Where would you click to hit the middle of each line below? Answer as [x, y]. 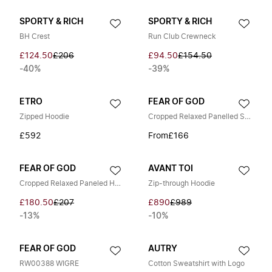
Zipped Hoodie [44, 117]
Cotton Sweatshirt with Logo [196, 263]
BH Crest [35, 36]
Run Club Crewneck [182, 36]
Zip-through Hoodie [182, 183]
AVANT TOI [171, 169]
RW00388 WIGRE [49, 263]
